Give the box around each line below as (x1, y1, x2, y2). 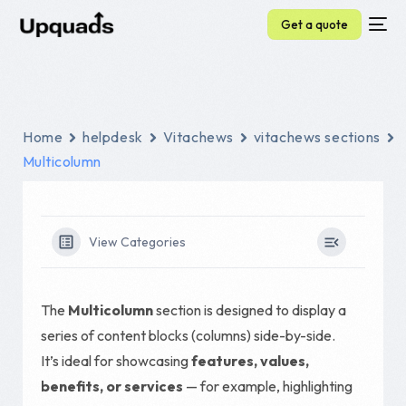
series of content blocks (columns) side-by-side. (41, 326, 335, 344)
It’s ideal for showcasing (41, 352, 191, 370)
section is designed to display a (153, 301, 346, 319)
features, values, (191, 352, 309, 370)
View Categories (89, 234, 186, 250)
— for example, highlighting (183, 377, 353, 395)
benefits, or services (41, 377, 183, 395)
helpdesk (82, 128, 143, 146)
